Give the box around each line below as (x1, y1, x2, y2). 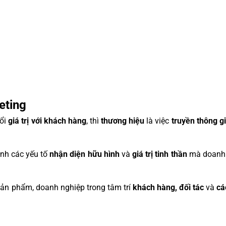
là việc (144, 116, 172, 126)
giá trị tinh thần (132, 149, 187, 159)
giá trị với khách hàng (8, 116, 86, 126)
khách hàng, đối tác (132, 183, 204, 192)
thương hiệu (101, 116, 145, 126)
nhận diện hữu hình (49, 149, 120, 159)
